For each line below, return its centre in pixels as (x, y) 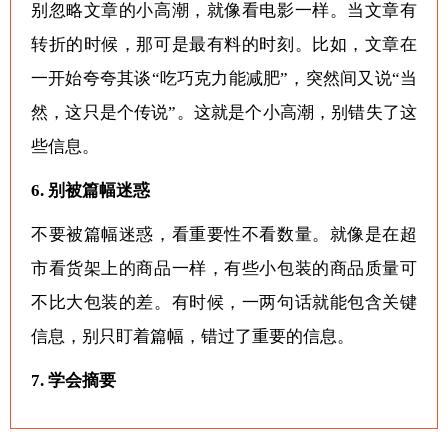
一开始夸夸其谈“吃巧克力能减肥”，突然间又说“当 (224, 78)
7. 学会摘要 (73, 380)
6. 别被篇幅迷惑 (90, 190)
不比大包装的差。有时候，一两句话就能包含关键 (224, 302)
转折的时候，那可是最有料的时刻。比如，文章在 (224, 44)
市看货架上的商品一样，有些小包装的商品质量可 (224, 268)
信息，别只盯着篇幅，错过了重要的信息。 (192, 336)
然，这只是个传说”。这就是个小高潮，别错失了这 (224, 112)
